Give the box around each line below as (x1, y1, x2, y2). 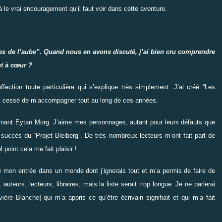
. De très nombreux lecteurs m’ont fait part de (80, 131, 216, 139)
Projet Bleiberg (36, 131, 79, 139)
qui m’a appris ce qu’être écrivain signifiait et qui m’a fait (44, 193, 216, 201)
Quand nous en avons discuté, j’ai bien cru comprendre (41, 48, 216, 55)
